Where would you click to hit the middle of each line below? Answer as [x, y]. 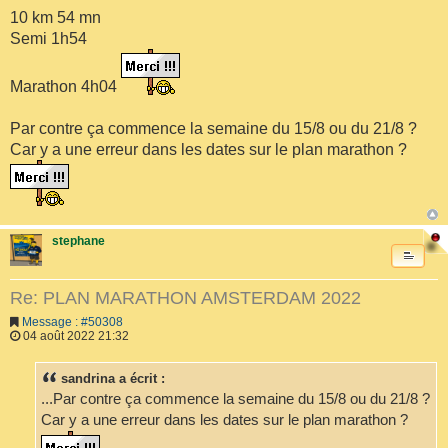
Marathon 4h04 [65, 87]
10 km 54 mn [55, 18]
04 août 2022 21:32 [74, 335]
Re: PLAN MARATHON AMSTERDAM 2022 [185, 298]
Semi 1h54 [48, 39]
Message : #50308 [72, 321]
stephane [78, 241]
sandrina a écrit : [113, 379]
